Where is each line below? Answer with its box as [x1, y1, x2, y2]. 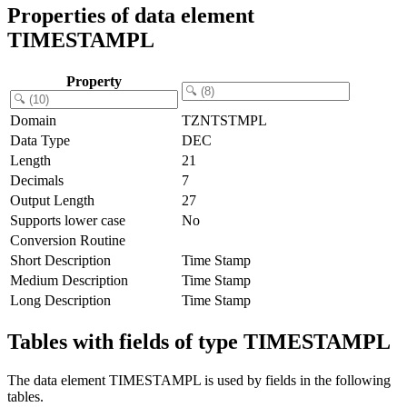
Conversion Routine [10, 232, 125, 248]
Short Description [10, 252, 111, 268]
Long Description [10, 292, 111, 308]
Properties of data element [7, 3, 254, 27]
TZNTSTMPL [182, 112, 267, 128]
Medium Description [10, 272, 128, 288]
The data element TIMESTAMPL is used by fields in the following [7, 372, 391, 388]
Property [66, 73, 122, 89]
